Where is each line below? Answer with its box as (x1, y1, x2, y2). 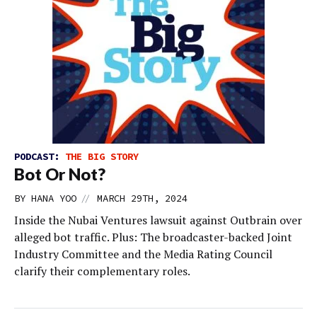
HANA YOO (31, 192, 76, 204)
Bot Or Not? (14, 164, 105, 184)
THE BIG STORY (65, 150, 139, 163)
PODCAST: (14, 150, 65, 163)
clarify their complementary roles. (14, 263, 190, 279)
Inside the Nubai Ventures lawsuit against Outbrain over (14, 212, 302, 228)
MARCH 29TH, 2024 (97, 192, 188, 204)
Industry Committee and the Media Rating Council (14, 246, 272, 262)
